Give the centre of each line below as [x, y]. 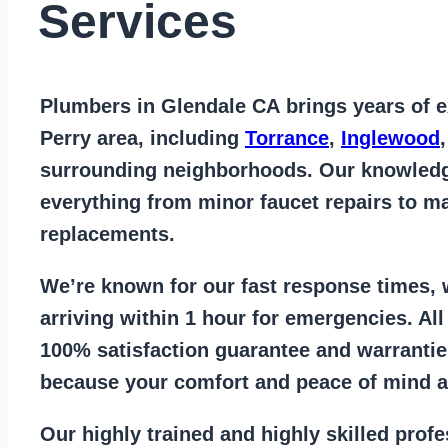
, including [191, 137]
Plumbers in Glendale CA [160, 105]
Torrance [287, 137]
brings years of [358, 105]
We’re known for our [140, 285]
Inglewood [390, 137]
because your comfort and [168, 381]
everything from [119, 201]
